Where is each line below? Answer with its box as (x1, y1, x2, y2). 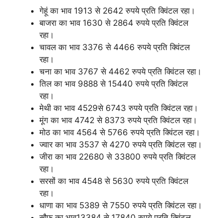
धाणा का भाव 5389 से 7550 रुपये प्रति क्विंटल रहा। (39, 200, 202, 210)
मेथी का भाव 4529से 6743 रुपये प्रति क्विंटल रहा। (39, 103, 198, 113)
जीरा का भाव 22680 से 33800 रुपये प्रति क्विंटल (39, 152, 196, 162)
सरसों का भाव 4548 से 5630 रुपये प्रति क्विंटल (39, 176, 188, 186)
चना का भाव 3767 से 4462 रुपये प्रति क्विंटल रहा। (39, 67, 201, 76)
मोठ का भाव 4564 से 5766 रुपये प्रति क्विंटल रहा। (39, 127, 200, 137)
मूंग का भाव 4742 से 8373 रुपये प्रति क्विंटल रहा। (39, 115, 197, 125)
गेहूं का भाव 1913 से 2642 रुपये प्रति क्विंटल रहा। (39, 6, 195, 16)
